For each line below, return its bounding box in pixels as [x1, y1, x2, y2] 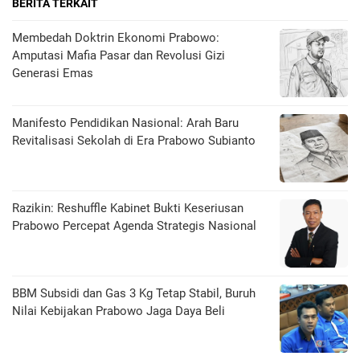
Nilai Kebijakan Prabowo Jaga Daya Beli [12, 304, 225, 319]
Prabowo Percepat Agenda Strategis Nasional [12, 219, 256, 234]
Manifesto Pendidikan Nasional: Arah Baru [12, 116, 239, 131]
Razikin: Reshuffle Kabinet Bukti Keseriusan [12, 201, 243, 216]
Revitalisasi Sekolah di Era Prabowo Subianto [12, 133, 256, 149]
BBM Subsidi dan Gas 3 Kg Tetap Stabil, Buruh [12, 286, 256, 301]
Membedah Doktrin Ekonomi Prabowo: [12, 31, 219, 46]
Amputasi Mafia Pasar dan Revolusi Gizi [12, 48, 225, 63]
